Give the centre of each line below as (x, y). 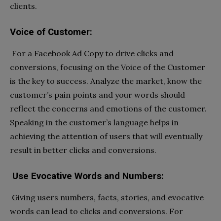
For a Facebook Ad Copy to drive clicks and (93, 54)
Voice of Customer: (51, 32)
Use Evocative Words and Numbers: (88, 176)
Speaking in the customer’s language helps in (94, 123)
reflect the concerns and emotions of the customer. (108, 109)
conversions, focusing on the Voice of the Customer (108, 67)
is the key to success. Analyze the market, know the (106, 81)
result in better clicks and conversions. (83, 150)
